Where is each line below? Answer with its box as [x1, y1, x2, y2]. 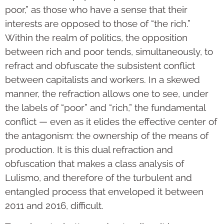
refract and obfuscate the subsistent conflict [5, 59, 195, 71]
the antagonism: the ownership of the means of [5, 129, 208, 141]
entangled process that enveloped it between [5, 185, 203, 197]
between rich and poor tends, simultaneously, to [5, 45, 213, 57]
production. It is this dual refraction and [5, 143, 173, 155]
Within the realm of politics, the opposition [5, 31, 187, 43]
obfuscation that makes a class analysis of [5, 157, 184, 169]
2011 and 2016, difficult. [5, 199, 103, 211]
